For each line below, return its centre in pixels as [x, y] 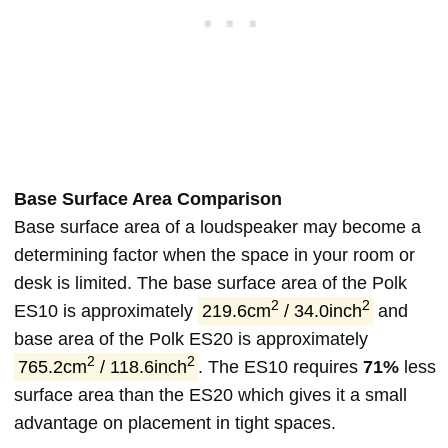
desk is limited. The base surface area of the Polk [210, 283]
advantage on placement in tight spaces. [175, 423]
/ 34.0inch [320, 311]
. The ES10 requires [281, 367]
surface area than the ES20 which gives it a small [210, 395]
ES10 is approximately [106, 311]
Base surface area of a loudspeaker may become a [217, 227]
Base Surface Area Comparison [148, 199]
